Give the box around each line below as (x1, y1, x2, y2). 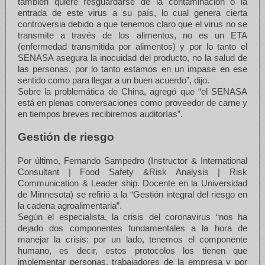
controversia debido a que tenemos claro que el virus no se (17, 18, 248, 29)
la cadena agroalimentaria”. (17, 200, 122, 211)
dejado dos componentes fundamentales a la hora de (17, 222, 248, 233)
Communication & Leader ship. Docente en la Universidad (17, 177, 248, 188)
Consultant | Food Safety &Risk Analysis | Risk (17, 166, 248, 177)
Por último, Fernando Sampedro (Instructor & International (17, 155, 248, 166)
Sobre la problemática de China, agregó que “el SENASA (17, 86, 248, 96)
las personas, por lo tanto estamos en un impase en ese (17, 63, 248, 74)
